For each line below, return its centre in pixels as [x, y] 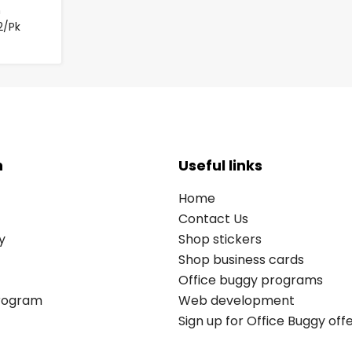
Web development [236, 300]
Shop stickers [220, 239]
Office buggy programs [251, 280]
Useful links [220, 165]
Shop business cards [241, 259]
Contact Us [213, 218]
